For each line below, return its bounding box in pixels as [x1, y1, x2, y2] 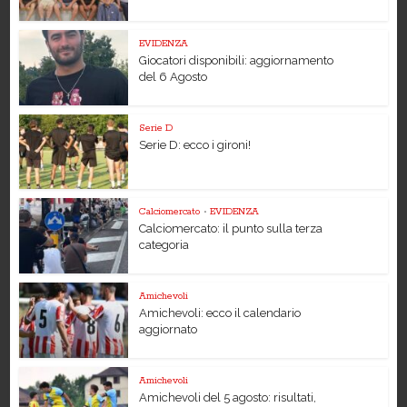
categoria [139, 238, 190, 253]
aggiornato [139, 323, 198, 336]
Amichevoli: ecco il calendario [139, 306, 302, 320]
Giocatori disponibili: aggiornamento [139, 53, 334, 67]
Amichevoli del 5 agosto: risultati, [139, 390, 317, 404]
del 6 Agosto [139, 69, 208, 84]
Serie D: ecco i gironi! [139, 137, 252, 152]
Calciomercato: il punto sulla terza [139, 222, 323, 236]
